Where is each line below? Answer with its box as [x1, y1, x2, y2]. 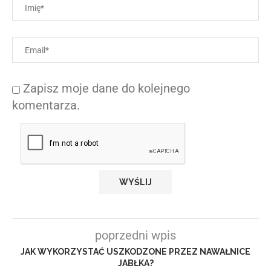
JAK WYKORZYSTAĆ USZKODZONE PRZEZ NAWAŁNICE [21, 246, 250, 256]
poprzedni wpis [95, 227, 176, 243]
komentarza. [12, 97, 80, 113]
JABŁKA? [117, 258, 154, 268]
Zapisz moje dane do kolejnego [23, 80, 190, 96]
